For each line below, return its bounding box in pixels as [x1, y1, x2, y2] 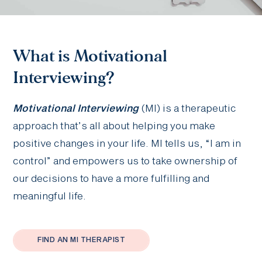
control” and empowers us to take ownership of [13, 157, 238, 167]
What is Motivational [13, 47, 168, 65]
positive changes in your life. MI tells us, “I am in [13, 139, 242, 150]
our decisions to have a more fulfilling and [13, 174, 210, 185]
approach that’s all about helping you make [13, 122, 216, 132]
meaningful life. [13, 192, 87, 202]
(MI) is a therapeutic [139, 104, 237, 115]
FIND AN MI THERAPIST [37, 237, 126, 244]
